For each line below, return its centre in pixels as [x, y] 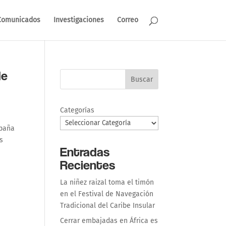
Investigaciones [78, 20]
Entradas [85, 152]
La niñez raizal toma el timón [107, 182]
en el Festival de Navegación [107, 194]
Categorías [77, 110]
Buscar [142, 79]
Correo [127, 20]
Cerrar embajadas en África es [109, 221]
